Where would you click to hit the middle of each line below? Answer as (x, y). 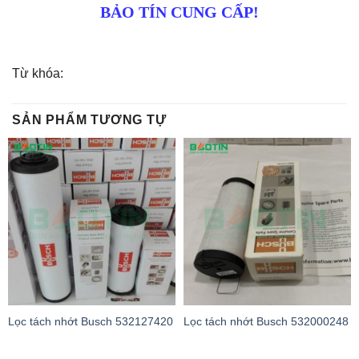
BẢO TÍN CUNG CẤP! (179, 12)
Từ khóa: (38, 73)
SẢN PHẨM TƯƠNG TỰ (89, 119)
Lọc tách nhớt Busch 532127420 (91, 322)
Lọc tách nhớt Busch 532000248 (266, 322)
